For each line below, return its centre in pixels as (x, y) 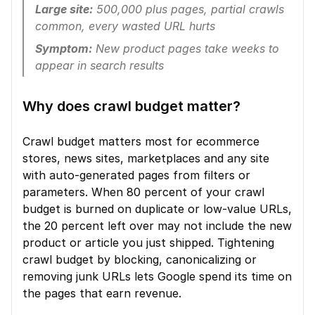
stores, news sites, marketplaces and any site (146, 158)
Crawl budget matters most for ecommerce (141, 141)
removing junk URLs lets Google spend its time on (157, 276)
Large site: (64, 9)
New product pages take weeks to (186, 49)
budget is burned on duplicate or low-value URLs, (157, 209)
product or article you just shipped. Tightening (148, 243)
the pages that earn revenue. (102, 293)
